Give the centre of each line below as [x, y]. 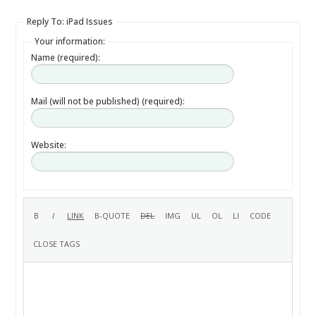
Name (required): [66, 57]
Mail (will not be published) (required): [108, 101]
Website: [49, 145]
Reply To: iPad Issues [70, 22]
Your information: [70, 41]
